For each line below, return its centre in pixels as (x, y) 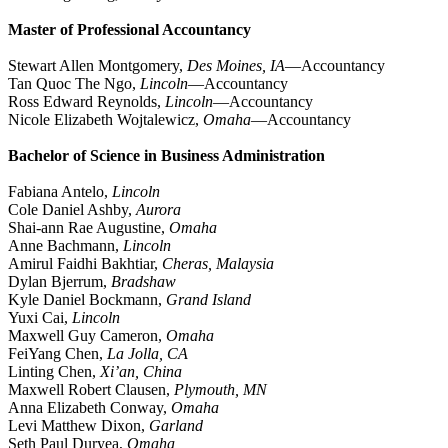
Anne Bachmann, (65, 246)
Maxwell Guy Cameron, (87, 336)
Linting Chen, (54, 372)
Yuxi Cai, (40, 318)
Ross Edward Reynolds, (86, 102)
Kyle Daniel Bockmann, (87, 300)
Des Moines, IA (236, 66)
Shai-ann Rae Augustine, (88, 228)
